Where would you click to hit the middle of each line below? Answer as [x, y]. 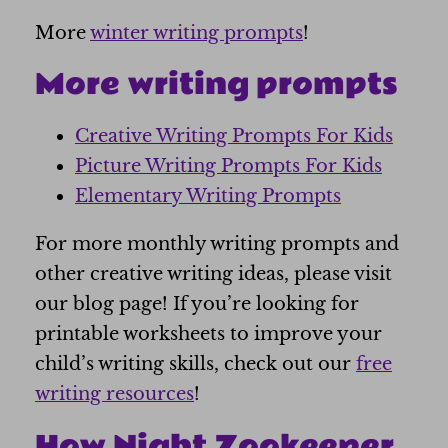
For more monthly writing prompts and [217, 244]
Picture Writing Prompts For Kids [228, 166]
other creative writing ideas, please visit [213, 274]
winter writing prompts [196, 32]
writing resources [114, 394]
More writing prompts [216, 85]
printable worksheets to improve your [208, 334]
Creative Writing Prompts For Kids [234, 136]
